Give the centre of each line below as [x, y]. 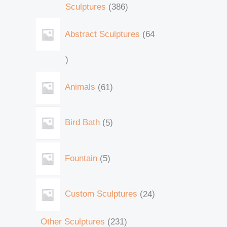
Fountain [81, 158]
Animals [80, 87]
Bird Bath [82, 123]
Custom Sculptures [101, 194]
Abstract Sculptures [102, 34]
